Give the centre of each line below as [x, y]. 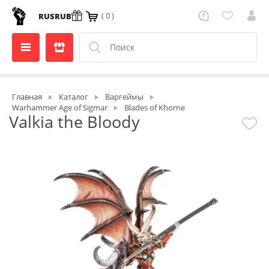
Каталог [74, 97]
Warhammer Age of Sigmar [60, 107]
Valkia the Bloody [74, 122]
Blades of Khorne [155, 107]
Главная [27, 97]
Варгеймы [124, 97]
